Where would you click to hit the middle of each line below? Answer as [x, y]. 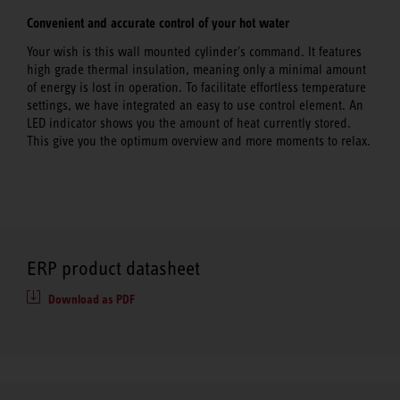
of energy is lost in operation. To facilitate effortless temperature [196, 88]
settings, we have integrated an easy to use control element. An [195, 106]
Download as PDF [92, 299]
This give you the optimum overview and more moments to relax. [199, 142]
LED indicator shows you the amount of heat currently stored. [189, 124]
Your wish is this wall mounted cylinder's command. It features [194, 52]
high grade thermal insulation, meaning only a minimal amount [196, 70]
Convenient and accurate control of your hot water [158, 23]
